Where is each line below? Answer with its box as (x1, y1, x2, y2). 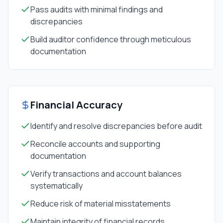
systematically (30, 180, 83, 191)
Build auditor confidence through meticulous (30, 34, 191, 45)
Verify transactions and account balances (30, 168, 182, 179)
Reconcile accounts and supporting (30, 138, 160, 149)
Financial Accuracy (30, 98, 122, 111)
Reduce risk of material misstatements (30, 198, 171, 209)
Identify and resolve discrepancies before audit (30, 120, 202, 131)
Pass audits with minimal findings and (30, 4, 163, 15)
